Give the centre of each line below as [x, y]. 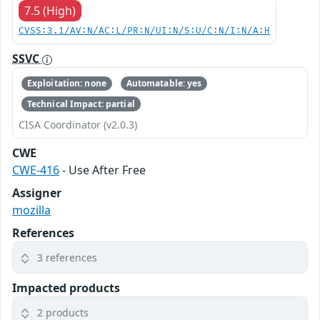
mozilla [31, 210]
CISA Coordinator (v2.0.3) [78, 124]
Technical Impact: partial [81, 104]
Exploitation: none [66, 84]
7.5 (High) [50, 11]
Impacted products [66, 287]
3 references [67, 257]
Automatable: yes [164, 84]
